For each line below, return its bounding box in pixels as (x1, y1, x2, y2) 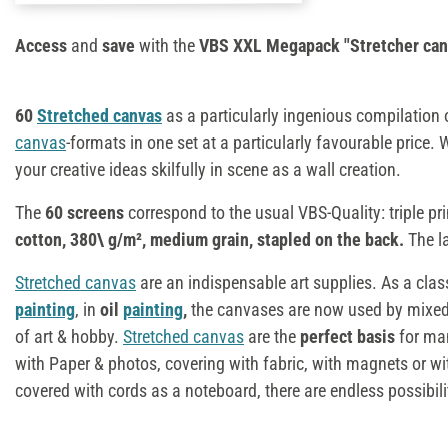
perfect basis (300, 325, 395, 347)
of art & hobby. (15, 325, 123, 347)
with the (139, 34, 199, 56)
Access (15, 34, 71, 56)
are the (244, 325, 300, 347)
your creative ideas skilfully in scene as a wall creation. (15, 158, 401, 180)
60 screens (45, 201, 128, 223)
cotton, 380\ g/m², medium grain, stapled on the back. (15, 228, 404, 250)
